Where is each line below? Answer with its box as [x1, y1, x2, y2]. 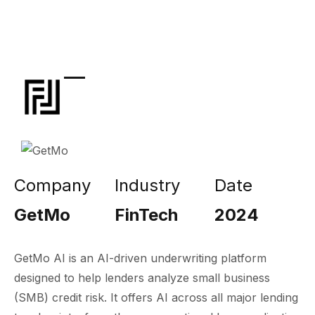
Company [14, 175, 91, 195]
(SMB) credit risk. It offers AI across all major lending [14, 290, 298, 304]
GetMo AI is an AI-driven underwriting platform [14, 251, 266, 265]
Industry [114, 175, 180, 195]
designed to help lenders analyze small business [14, 271, 270, 285]
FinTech [114, 205, 178, 225]
